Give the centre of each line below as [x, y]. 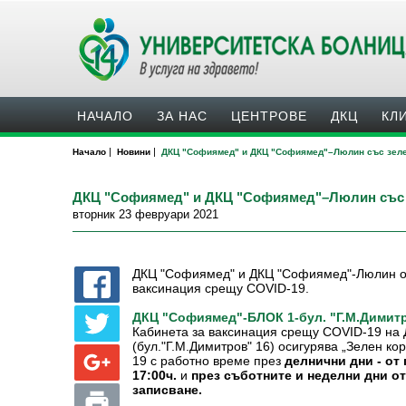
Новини [134, 152]
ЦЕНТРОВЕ [269, 116]
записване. [168, 390]
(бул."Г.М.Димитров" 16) [206, 347]
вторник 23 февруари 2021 [145, 214]
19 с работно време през [209, 361]
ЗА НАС [182, 116]
